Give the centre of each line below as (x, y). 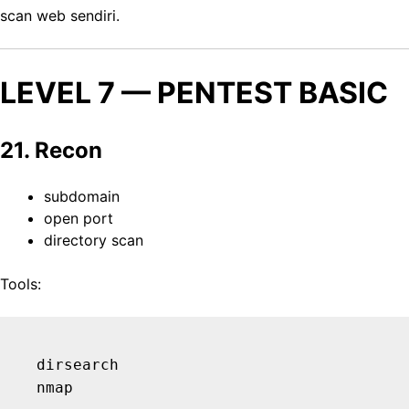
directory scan (94, 241)
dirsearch (78, 365)
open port (79, 219)
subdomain (82, 197)
